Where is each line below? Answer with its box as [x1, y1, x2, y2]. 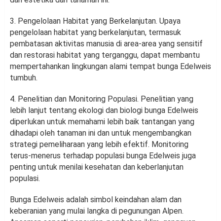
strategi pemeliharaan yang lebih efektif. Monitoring [10, 140, 188, 149]
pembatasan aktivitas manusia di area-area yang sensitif [10, 39, 203, 49]
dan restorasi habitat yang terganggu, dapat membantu [10, 50, 200, 60]
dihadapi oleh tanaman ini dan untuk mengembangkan [10, 128, 191, 138]
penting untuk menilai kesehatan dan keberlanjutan [10, 162, 184, 172]
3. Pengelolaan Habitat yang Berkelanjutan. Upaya [10, 16, 181, 26]
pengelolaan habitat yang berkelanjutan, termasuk [10, 28, 181, 37]
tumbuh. [10, 73, 37, 83]
